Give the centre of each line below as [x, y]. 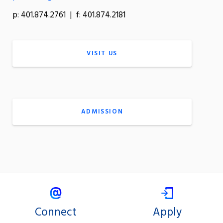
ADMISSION [102, 111]
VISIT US [102, 53]
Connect [56, 213]
